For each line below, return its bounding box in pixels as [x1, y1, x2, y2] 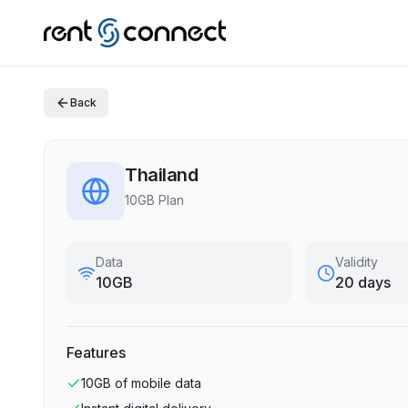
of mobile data [115, 375, 201, 391]
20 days [335, 273, 392, 291]
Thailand [125, 164, 198, 186]
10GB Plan [125, 192, 184, 208]
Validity [335, 254, 379, 270]
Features [66, 343, 126, 362]
